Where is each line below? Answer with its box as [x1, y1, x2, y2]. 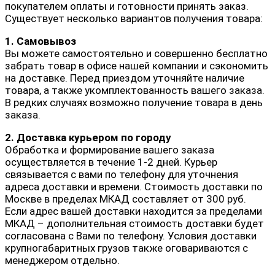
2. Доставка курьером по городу [5, 131, 171, 144]
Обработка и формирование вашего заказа [5, 143, 214, 156]
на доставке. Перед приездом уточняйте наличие [5, 71, 244, 84]
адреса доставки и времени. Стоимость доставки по [5, 180, 263, 193]
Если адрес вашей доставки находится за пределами [5, 204, 262, 217]
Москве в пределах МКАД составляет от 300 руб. [5, 192, 246, 205]
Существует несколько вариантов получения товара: [5, 12, 263, 25]
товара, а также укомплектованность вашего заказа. [5, 83, 265, 96]
